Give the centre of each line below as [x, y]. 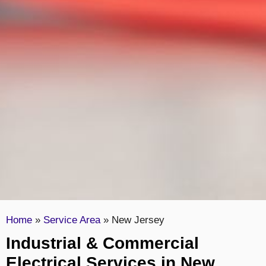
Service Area [72, 220]
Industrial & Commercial [102, 243]
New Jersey [138, 220]
